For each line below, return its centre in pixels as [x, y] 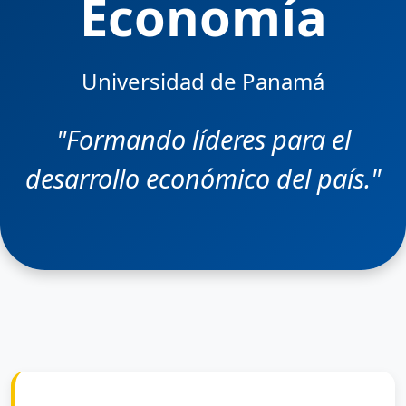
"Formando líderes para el [203, 139]
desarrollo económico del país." [203, 178]
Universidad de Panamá [203, 81]
